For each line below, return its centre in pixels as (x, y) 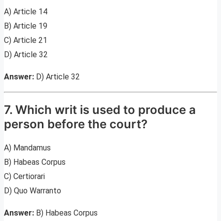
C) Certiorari (24, 177)
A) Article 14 (26, 11)
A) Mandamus (27, 148)
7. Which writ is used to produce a (100, 110)
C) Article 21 (26, 40)
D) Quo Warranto (33, 191)
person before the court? (76, 124)
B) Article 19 (26, 26)
